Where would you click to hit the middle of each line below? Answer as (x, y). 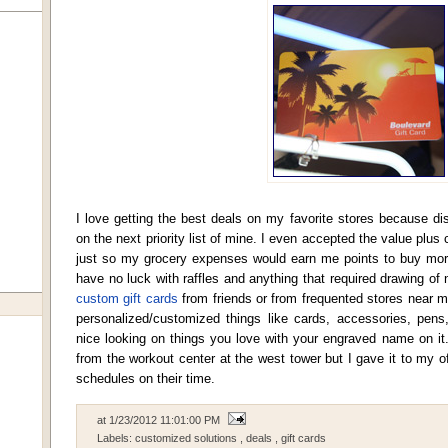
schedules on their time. (145, 378)
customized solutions (187, 438)
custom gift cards (127, 298)
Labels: (116, 438)
